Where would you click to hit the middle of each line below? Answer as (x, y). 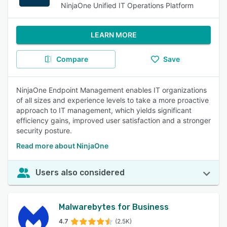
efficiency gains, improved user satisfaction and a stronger (113, 120)
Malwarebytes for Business (114, 207)
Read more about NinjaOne (62, 146)
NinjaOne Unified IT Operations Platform (127, 5)
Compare (72, 59)
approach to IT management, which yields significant (104, 110)
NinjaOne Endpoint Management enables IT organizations (111, 90)
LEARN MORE (113, 35)
